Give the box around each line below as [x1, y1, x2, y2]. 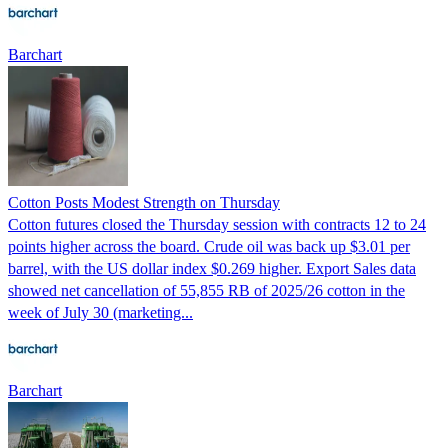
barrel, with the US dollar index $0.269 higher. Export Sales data [8, 259, 416, 277]
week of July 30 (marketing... [8, 303, 193, 321]
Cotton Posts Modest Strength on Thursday [8, 193, 280, 211]
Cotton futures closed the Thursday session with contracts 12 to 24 [8, 215, 426, 233]
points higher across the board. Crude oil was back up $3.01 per [8, 237, 410, 255]
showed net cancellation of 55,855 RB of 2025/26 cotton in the [8, 281, 405, 299]
